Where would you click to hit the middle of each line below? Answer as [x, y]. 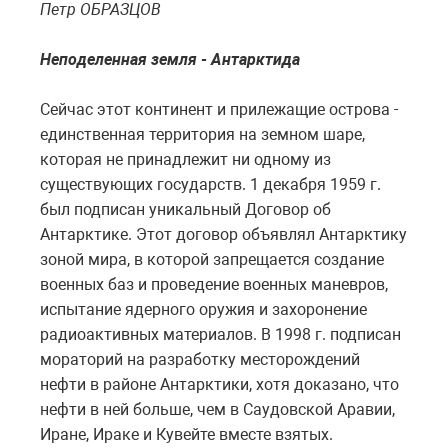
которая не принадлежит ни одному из [185, 159]
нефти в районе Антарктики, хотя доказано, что [219, 384]
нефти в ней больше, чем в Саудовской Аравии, [217, 409]
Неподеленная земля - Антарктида [170, 59]
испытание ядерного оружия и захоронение [203, 309]
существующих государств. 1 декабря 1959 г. [210, 184]
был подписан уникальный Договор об [185, 209]
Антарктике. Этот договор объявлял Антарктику [223, 234]
